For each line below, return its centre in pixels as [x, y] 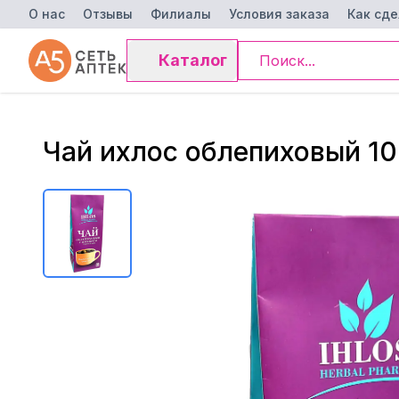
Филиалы [181, 14]
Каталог [192, 60]
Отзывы [108, 14]
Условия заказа [279, 14]
